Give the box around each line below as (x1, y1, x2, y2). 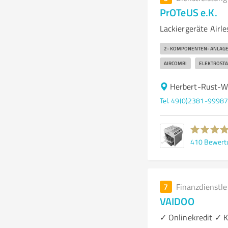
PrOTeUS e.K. (159, 5, 217, 19)
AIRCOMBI (163, 60, 187, 67)
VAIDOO (159, 194, 194, 208)
